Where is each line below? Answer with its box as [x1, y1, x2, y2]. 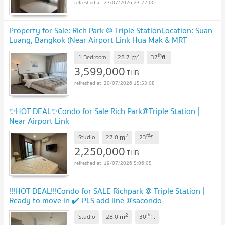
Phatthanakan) [9, 42, 60, 56]
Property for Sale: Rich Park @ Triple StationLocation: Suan [9, 23, 212, 37]
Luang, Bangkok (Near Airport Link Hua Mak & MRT [9, 33, 187, 46]
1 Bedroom [78, 52, 106, 62]
